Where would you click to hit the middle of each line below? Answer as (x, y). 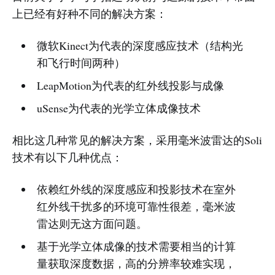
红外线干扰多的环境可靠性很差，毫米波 (136, 206)
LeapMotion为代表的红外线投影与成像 (130, 85)
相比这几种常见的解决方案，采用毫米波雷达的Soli (137, 140)
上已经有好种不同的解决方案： (90, 14)
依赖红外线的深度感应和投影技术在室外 (136, 189)
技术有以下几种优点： (68, 157)
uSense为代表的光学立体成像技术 (118, 108)
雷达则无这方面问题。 (92, 223)
